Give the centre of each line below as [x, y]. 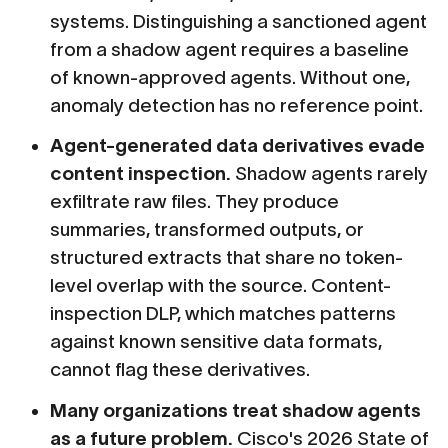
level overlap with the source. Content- [221, 286]
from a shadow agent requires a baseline [230, 49]
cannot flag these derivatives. [180, 370]
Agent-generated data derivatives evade [238, 146]
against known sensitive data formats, [216, 342]
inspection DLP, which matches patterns [223, 314]
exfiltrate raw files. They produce [195, 202]
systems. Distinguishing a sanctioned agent [239, 21]
